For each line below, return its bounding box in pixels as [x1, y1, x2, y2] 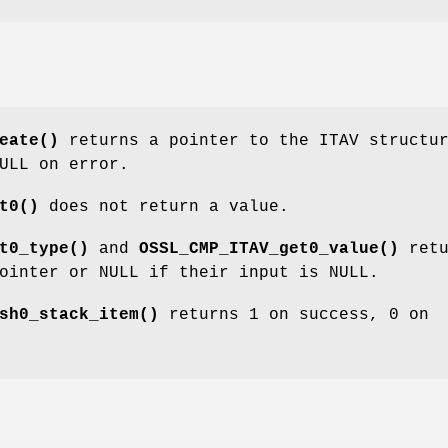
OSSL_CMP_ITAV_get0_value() [139, 240, 399, 259]
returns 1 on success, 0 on [159, 306, 429, 325]
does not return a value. [39, 198, 289, 217]
